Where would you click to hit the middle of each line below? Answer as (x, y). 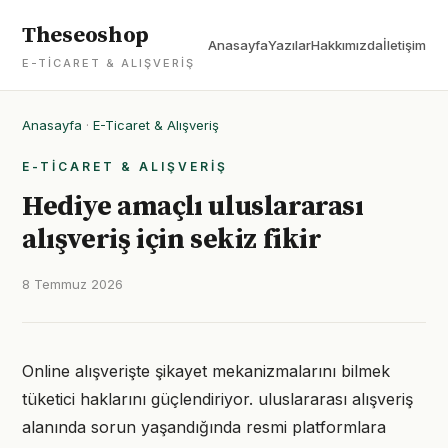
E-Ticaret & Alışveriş (156, 125)
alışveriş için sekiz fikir (172, 239)
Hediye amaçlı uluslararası (193, 206)
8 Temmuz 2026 (72, 284)
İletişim (404, 45)
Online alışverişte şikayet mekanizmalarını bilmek (206, 371)
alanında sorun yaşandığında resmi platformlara (204, 427)
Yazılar (289, 45)
